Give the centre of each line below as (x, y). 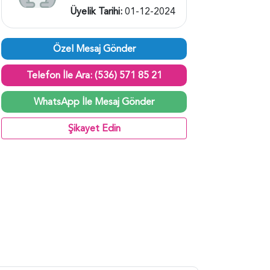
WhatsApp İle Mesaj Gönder (94, 102)
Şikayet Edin (94, 128)
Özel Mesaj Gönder (94, 49)
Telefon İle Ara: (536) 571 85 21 (94, 75)
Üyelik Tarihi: (97, 11)
